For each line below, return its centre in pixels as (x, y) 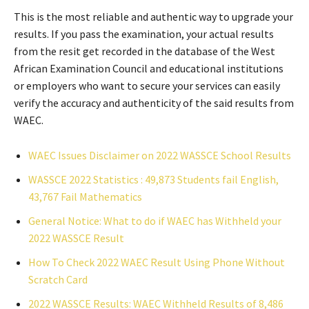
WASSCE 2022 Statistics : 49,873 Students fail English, (153, 179)
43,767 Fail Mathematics (85, 197)
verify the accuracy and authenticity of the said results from (154, 103)
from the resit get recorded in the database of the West (144, 51)
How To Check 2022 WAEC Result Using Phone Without (157, 262)
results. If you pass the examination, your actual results (144, 34)
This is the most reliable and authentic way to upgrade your (153, 17)
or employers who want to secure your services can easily (147, 86)
